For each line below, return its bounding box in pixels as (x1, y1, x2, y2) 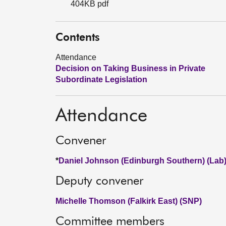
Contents (55, 33, 100, 43)
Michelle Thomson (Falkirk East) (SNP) (55, 197, 202, 205)
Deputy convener (55, 175, 143, 187)
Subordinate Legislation (55, 75, 147, 84)
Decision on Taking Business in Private (55, 64, 205, 73)
